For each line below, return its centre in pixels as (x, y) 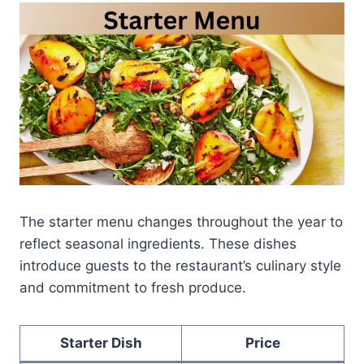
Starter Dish (101, 342)
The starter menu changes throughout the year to (181, 221)
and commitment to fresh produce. (133, 287)
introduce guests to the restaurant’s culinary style (180, 265)
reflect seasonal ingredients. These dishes (158, 243)
